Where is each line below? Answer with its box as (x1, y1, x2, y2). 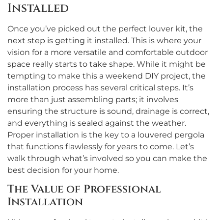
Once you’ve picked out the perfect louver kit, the (7, 24, 203, 33)
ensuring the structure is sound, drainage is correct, (7, 106, 209, 116)
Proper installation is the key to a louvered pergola (7, 130, 204, 139)
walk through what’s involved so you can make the (7, 153, 207, 163)
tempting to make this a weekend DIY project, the (7, 71, 206, 81)
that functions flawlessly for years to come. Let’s (7, 141, 194, 151)
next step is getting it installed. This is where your (7, 35, 201, 45)
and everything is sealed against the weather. (7, 118, 186, 128)
